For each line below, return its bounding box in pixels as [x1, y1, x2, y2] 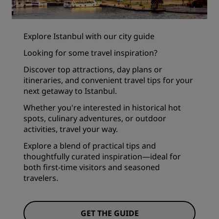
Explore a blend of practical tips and [23, 140, 156, 152]
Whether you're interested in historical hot [23, 102, 181, 113]
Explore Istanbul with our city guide [23, 31, 154, 42]
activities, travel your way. [23, 124, 118, 135]
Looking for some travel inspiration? [23, 47, 157, 59]
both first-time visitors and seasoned [23, 162, 160, 173]
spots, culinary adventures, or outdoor [23, 113, 166, 124]
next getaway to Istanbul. [23, 86, 117, 97]
